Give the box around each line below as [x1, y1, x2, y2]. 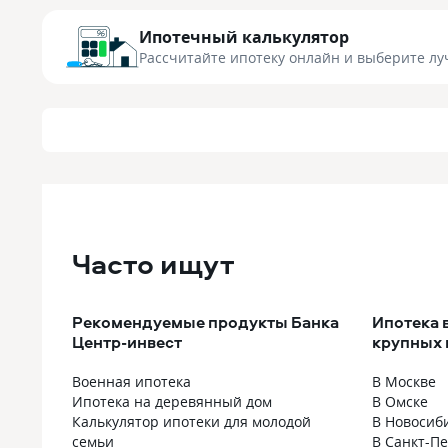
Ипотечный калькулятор [139, 25, 349, 48]
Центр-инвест [72, 331, 182, 353]
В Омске [372, 392, 428, 411]
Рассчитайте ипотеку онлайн [139, 47, 344, 67]
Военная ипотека [72, 372, 191, 391]
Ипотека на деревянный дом [72, 392, 272, 411]
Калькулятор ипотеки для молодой [72, 412, 311, 431]
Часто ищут [72, 244, 234, 283]
